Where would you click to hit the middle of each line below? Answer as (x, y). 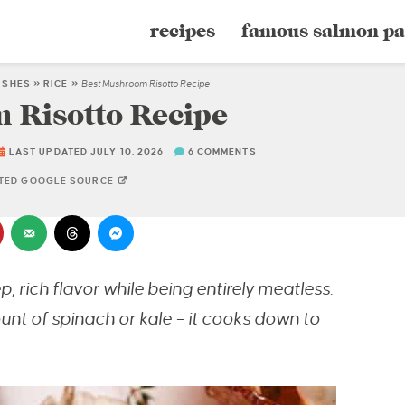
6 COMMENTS (222, 152)
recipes (183, 31)
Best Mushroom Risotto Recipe (145, 84)
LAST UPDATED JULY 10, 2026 (85, 152)
